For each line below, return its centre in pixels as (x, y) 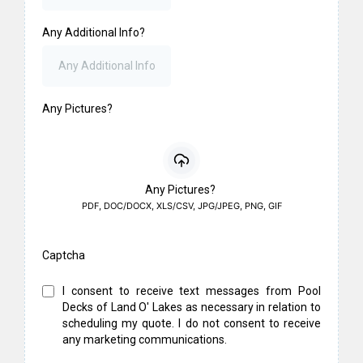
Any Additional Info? (94, 32)
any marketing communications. (145, 340)
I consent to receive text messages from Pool (192, 291)
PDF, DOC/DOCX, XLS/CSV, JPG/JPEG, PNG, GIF (181, 206)
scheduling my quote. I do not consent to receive (192, 323)
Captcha (64, 255)
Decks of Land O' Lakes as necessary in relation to (192, 307)
